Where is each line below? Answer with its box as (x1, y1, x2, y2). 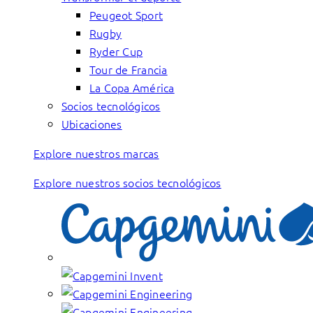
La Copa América (89, 80, 175, 95)
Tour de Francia (89, 61, 168, 77)
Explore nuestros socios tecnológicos (34, 175, 221, 190)
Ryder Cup (89, 43, 143, 59)
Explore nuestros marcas (34, 145, 159, 161)
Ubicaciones (61, 116, 122, 131)
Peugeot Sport (89, 7, 163, 22)
